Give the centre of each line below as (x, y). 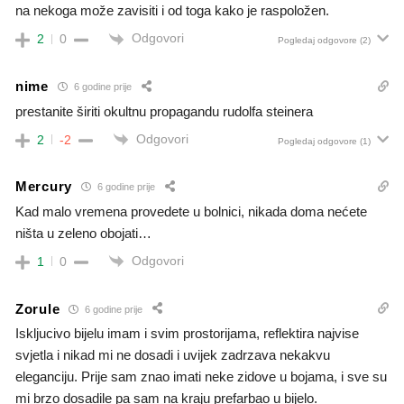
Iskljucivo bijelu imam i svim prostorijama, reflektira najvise (187, 334)
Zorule (38, 308)
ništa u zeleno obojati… (83, 233)
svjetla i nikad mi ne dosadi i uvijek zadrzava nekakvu (173, 355)
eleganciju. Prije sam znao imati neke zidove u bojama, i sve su (201, 377)
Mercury (44, 187)
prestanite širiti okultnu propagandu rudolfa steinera (164, 111)
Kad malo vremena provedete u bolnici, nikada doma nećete (191, 211)
